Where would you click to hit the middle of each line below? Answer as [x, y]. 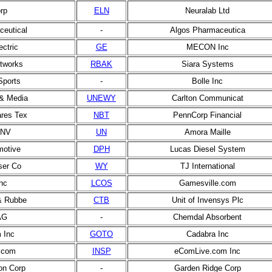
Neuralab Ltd [207, 11]
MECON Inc [207, 47]
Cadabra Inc [207, 234]
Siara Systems [207, 64]
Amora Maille [207, 132]
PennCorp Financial [207, 115]
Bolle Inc [207, 81]
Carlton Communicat [207, 98]
